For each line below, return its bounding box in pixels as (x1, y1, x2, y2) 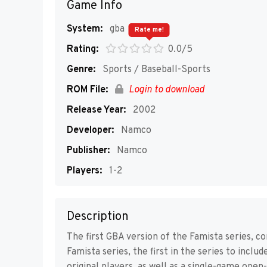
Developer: (67, 125, 114, 136)
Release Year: (67, 104, 126, 116)
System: (67, 23, 103, 35)
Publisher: (67, 145, 110, 157)
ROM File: (67, 84, 108, 96)
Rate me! (134, 26, 164, 34)
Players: (67, 165, 102, 177)
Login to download (126, 84, 204, 96)
